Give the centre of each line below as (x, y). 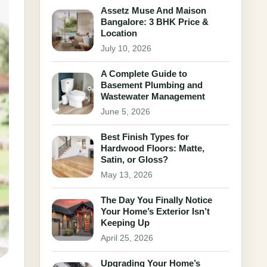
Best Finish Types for (145, 137)
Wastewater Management (153, 96)
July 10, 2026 (126, 49)
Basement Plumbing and (152, 85)
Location (119, 33)
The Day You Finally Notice (156, 200)
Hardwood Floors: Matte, (153, 148)
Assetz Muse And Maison (153, 10)
